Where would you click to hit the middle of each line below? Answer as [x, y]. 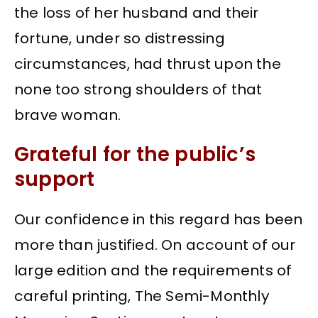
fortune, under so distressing [120, 38]
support [55, 180]
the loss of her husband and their [137, 12]
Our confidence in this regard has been [159, 219]
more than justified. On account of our [155, 245]
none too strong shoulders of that [138, 89]
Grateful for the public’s [135, 155]
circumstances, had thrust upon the [148, 64]
